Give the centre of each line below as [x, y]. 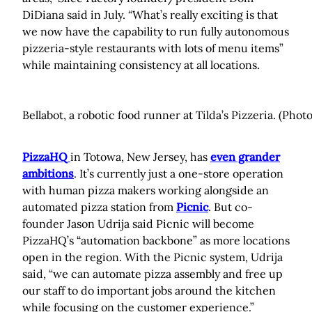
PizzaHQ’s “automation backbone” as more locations [156, 241]
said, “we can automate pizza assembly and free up [153, 274]
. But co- [231, 207]
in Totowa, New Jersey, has [140, 157]
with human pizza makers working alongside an [146, 190]
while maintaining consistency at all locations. [141, 65]
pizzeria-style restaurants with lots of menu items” [153, 48]
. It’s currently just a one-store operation [179, 174]
